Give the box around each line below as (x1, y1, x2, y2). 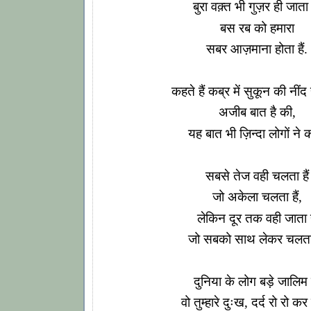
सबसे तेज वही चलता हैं (205, 168, 309, 183)
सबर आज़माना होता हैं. (206, 42, 308, 57)
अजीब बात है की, (218, 105, 296, 120)
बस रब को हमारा (219, 20, 294, 35)
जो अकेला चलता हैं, (212, 190, 302, 205)
